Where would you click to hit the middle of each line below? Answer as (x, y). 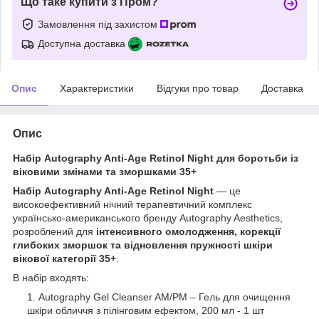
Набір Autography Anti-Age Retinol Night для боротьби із (156, 158)
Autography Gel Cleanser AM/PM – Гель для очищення (164, 297)
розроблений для (54, 231)
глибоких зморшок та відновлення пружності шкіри (143, 245)
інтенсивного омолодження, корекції (188, 231)
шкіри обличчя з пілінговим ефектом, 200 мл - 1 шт (146, 310)
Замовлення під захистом (99, 24)
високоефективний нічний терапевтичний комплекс (132, 204)
